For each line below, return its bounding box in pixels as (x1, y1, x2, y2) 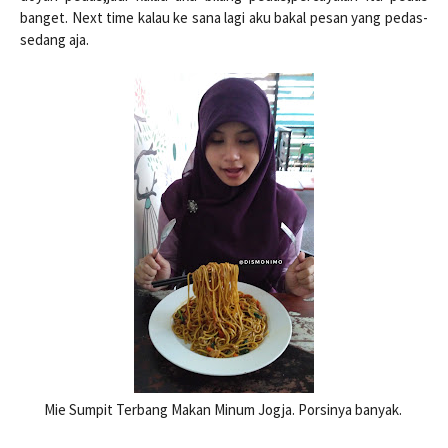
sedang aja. (20, 30, 89, 49)
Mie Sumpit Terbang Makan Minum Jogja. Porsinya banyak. (43, 400, 405, 419)
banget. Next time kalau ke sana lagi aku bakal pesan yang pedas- (20, 8, 428, 27)
